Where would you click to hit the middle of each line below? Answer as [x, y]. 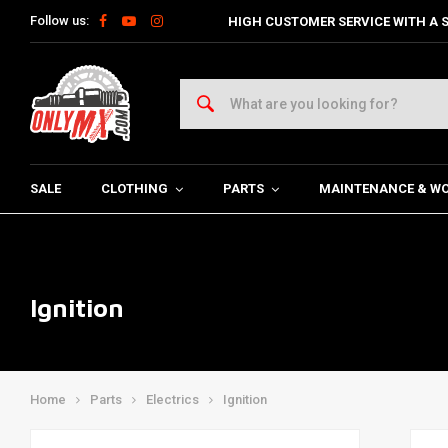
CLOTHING [134, 188]
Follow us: [59, 20]
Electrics [172, 399]
